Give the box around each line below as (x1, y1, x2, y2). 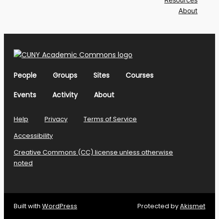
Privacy (44, 114, 67, 124)
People (14, 70, 37, 81)
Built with (14, 201, 42, 211)
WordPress (42, 201, 77, 211)
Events (14, 90, 36, 100)
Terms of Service (84, 114, 137, 124)
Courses (126, 70, 153, 81)
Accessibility (14, 131, 53, 141)
